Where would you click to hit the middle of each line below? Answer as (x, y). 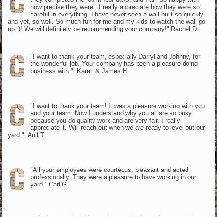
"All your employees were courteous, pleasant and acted (109, 170)
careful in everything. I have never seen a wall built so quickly (117, 14)
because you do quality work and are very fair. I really (105, 120)
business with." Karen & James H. (79, 71)
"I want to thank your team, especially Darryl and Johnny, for (115, 56)
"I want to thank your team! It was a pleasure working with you (117, 106)
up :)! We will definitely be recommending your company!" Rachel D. (103, 29)
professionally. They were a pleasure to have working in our (113, 177)
